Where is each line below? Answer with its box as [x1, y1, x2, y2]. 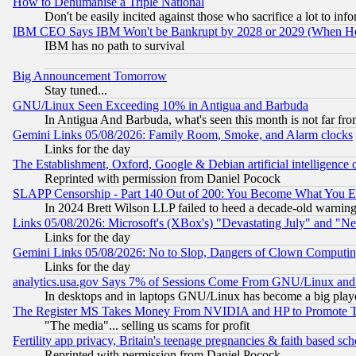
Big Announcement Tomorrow [13, 68, 167, 83]
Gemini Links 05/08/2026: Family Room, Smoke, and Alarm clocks [13, 127, 353, 141]
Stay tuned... [44, 83, 107, 97]
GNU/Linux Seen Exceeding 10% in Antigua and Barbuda [13, 98, 308, 112]
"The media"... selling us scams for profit [44, 318, 250, 332]
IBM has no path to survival [44, 38, 184, 52]
